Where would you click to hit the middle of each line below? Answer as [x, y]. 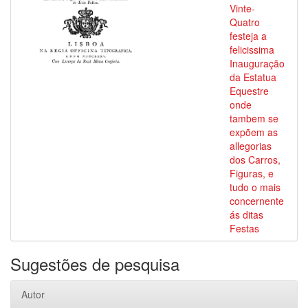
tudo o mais [255, 187]
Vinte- [242, 8]
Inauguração [257, 63]
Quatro [245, 22]
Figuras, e [252, 173]
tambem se [254, 118]
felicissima [252, 49]
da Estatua [253, 77]
